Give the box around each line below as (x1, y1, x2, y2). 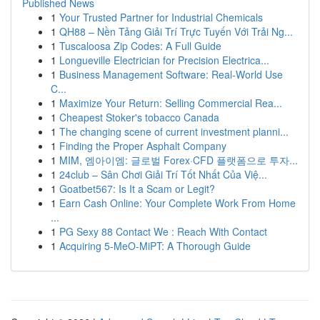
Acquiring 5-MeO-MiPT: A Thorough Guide (59, 239, 251, 253)
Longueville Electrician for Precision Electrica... (59, 53, 269, 67)
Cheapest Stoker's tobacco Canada (59, 110, 219, 124)
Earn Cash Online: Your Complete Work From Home (59, 196, 296, 210)
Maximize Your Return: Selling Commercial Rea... (59, 96, 282, 110)
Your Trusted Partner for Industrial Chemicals (59, 10, 263, 24)
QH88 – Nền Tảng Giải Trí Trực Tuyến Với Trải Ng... (59, 24, 293, 39)
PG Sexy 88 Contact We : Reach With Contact (59, 224, 267, 239)
